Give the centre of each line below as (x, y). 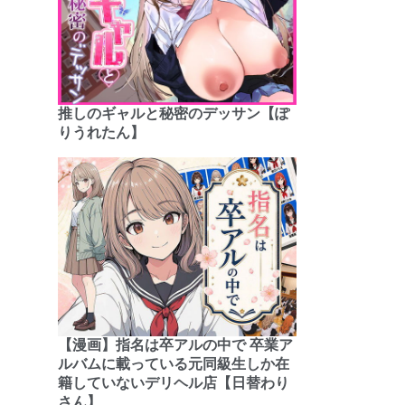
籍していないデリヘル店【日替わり (174, 383)
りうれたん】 (101, 132)
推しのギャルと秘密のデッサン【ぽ (174, 113)
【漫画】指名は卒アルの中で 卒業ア (175, 345)
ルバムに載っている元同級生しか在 (174, 364)
